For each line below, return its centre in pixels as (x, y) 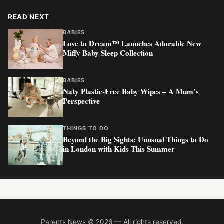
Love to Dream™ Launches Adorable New (132, 44)
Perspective (81, 101)
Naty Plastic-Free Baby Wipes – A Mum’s (131, 92)
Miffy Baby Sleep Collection (108, 53)
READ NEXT (29, 17)
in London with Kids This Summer (119, 149)
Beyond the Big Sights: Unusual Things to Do (136, 140)
